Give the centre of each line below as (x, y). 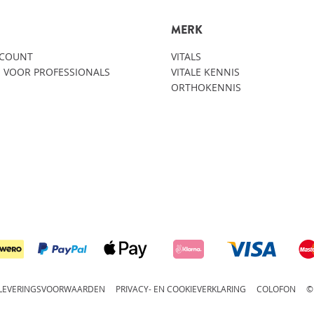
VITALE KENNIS (205, 72)
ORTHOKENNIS (206, 87)
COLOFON (276, 289)
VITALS (186, 56)
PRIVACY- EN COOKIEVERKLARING (180, 289)
